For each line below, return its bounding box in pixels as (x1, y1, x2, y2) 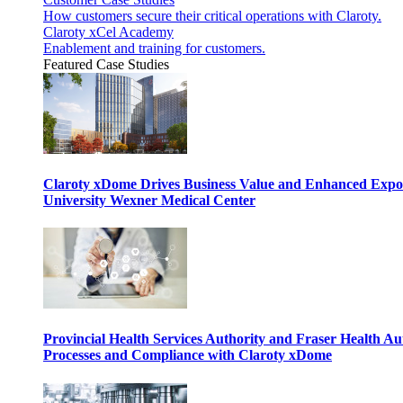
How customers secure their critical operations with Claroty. (43, 7, 381, 23)
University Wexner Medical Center (43, 192, 255, 208)
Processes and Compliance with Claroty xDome (43, 347, 332, 363)
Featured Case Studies (43, 56, 169, 72)
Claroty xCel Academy (43, 23, 174, 40)
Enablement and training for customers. (43, 40, 265, 56)
